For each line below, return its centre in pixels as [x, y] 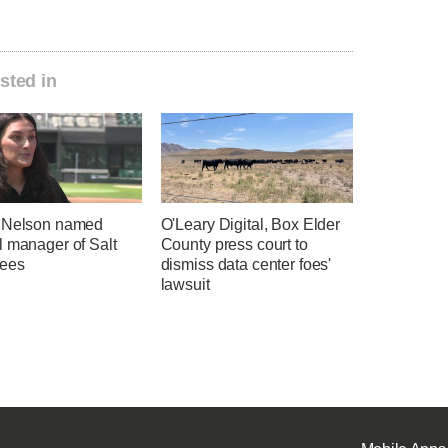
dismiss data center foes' [246, 265]
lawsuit [185, 285]
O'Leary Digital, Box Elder [250, 225]
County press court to [234, 245]
